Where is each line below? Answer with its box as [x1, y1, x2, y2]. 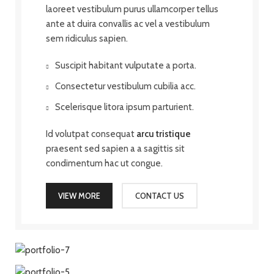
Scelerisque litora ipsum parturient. [55, 101, 194, 113]
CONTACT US [135, 190, 184, 201]
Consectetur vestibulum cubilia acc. [55, 80, 196, 92]
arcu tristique [136, 128, 191, 139]
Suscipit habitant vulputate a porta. [55, 59, 196, 71]
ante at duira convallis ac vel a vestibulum [46, 18, 210, 29]
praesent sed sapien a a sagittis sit [46, 143, 185, 154]
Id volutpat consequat [46, 128, 136, 139]
